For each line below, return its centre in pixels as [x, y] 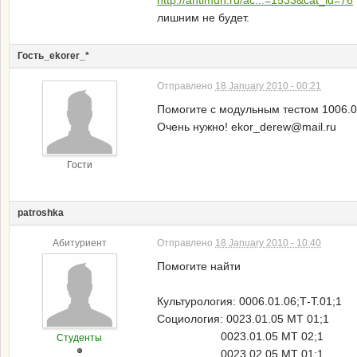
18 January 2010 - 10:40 [268, 243]
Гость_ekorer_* [53, 56]
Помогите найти [199, 266]
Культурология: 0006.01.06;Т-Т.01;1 [249, 301]
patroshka [41, 213]
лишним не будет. [203, 18]
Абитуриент [79, 243]
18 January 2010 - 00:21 [268, 86]
